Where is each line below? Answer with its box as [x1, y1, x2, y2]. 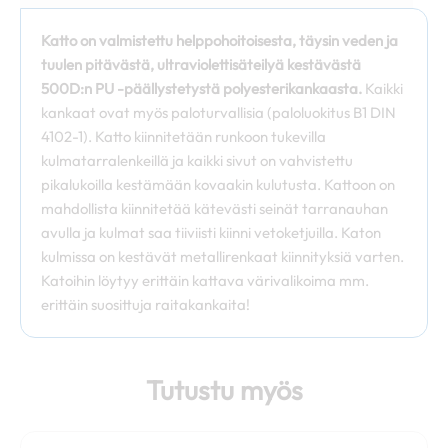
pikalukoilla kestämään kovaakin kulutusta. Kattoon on [41, 175, 395, 195]
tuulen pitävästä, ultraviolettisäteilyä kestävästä [41, 55, 361, 75]
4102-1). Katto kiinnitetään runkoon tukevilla [41, 127, 326, 147]
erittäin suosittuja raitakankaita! [41, 295, 250, 315]
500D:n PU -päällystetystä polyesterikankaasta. [41, 79, 362, 99]
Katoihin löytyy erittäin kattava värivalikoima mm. [41, 271, 369, 291]
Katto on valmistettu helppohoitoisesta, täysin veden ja [41, 31, 398, 51]
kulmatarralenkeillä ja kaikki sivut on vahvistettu [41, 151, 353, 171]
